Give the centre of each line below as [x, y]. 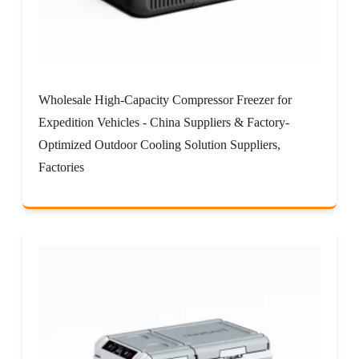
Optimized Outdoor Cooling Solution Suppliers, [159, 144]
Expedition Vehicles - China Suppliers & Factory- [164, 122]
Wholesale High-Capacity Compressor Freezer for [165, 99]
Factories [61, 167]
